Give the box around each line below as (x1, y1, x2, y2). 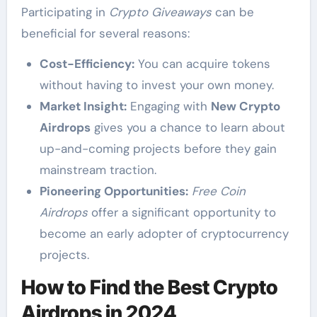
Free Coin (191, 183, 246, 199)
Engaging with (126, 98, 211, 114)
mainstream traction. (39, 162, 156, 178)
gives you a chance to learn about (90, 120, 285, 135)
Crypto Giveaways (108, 4, 212, 20)
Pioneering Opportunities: (39, 183, 188, 199)
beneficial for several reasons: (21, 25, 190, 41)
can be (211, 4, 254, 20)
